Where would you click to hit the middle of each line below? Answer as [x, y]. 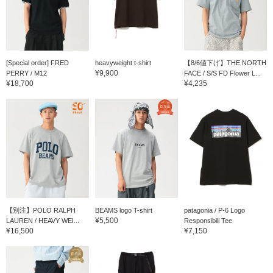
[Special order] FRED [37, 62]
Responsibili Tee [208, 220]
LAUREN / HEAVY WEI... [43, 220]
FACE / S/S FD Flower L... [222, 73]
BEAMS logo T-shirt [123, 210]
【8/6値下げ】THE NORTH [225, 62]
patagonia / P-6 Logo [214, 210]
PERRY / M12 [27, 73]
